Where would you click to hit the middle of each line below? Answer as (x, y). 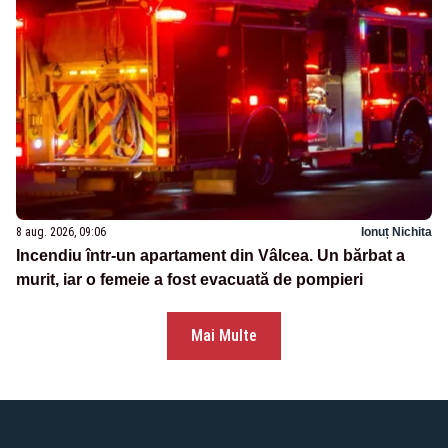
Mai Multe (224, 335)
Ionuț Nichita (396, 231)
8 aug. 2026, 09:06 (61, 231)
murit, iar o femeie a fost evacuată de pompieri (189, 279)
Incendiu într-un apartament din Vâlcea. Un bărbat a (210, 255)
